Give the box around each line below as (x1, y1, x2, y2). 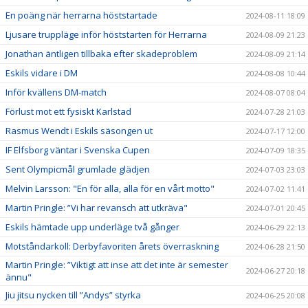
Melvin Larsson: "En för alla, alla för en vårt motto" (5, 181, 214, 195)
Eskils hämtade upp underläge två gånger (5, 220, 179, 233)
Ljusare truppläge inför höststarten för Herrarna (5, 27, 207, 41)
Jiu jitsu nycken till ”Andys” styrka (5, 288, 141, 301)
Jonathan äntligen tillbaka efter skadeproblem (5, 47, 197, 60)
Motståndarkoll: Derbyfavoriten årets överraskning (5, 239, 219, 252)
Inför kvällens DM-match (5, 85, 107, 98)
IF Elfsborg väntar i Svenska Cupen (5, 143, 150, 156)
